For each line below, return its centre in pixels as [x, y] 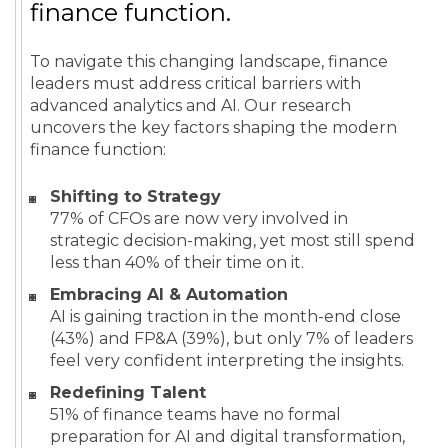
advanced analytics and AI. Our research [190, 106]
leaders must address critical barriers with [195, 84]
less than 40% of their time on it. [177, 263]
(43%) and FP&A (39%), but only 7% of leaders [231, 339]
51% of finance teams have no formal [195, 415]
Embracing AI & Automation [169, 295]
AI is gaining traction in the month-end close [225, 317]
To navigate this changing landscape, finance [209, 62]
